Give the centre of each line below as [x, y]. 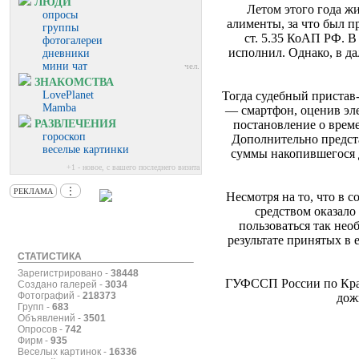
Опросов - [41, 329]
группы [61, 28]
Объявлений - [50, 318]
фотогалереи [73, 40]
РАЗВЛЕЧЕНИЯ [74, 124]
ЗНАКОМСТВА [73, 82]
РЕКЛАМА [33, 191]
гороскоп [64, 137]
